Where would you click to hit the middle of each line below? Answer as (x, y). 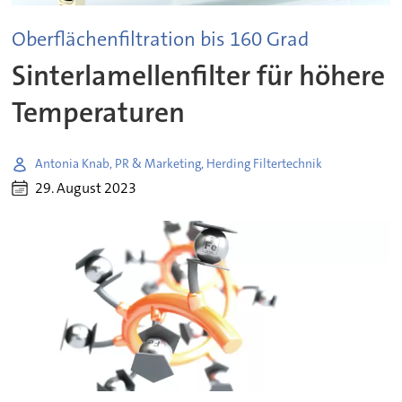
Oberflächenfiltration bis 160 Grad (161, 39)
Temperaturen (99, 112)
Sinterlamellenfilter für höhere (199, 75)
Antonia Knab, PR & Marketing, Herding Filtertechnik (179, 164)
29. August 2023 (86, 188)
